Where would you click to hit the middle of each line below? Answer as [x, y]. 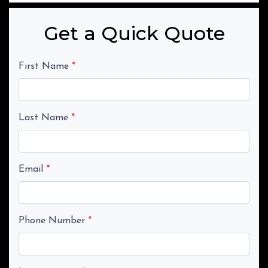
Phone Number [53, 220]
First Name [45, 66]
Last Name [45, 118]
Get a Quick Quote [134, 33]
